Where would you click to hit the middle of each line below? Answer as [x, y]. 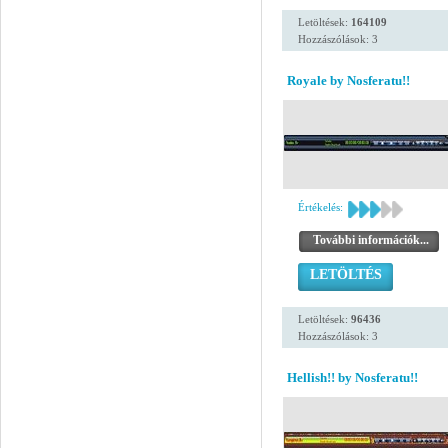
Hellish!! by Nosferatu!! [352, 377]
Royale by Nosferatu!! [348, 80]
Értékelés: [320, 207]
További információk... [371, 240]
